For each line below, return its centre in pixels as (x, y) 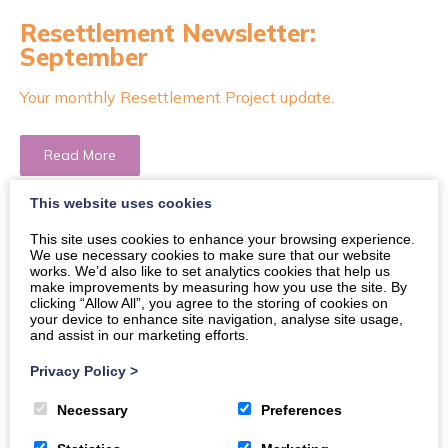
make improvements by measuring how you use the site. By (218, 287)
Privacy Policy (80, 371)
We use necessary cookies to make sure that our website (210, 255)
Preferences (301, 410)
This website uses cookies (121, 203)
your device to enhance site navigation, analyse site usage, (216, 319)
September (84, 57)
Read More (80, 155)
